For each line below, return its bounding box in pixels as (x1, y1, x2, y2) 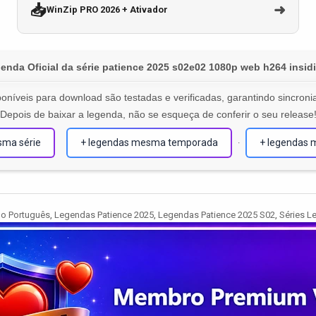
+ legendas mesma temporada (80, 136, 218, 148)
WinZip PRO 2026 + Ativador (47, 4, 168, 16)
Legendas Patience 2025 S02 (157, 209, 275, 220)
